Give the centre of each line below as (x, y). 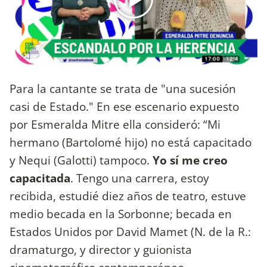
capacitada (40, 178)
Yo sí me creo (189, 160)
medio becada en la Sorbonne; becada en (121, 214)
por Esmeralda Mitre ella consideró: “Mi (115, 125)
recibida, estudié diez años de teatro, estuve (128, 196)
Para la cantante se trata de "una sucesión (123, 89)
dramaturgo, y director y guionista (101, 250)
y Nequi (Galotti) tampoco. (80, 160)
